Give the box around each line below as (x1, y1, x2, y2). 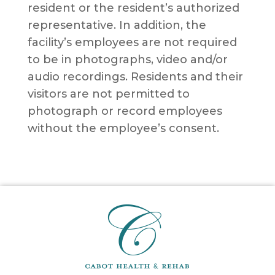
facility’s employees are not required (27, 36, 237, 50)
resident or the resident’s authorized (27, 1, 239, 15)
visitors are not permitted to (27, 87, 190, 101)
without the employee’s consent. (27, 122, 219, 136)
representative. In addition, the (27, 18, 206, 33)
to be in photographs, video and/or (27, 53, 228, 67)
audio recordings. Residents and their (27, 70, 243, 84)
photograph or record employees (27, 104, 222, 118)
